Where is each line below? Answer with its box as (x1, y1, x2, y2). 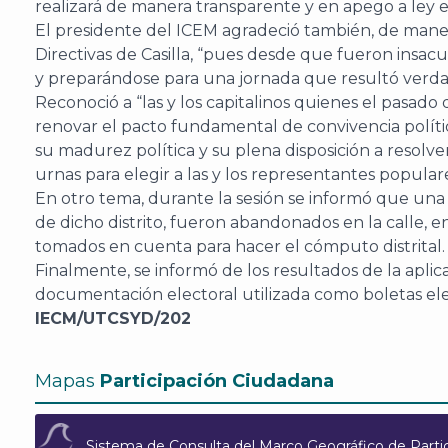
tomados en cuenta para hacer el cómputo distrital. (35, 237, 445, 256)
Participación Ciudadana (100, 370, 334, 392)
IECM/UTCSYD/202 (35, 309, 191, 328)
